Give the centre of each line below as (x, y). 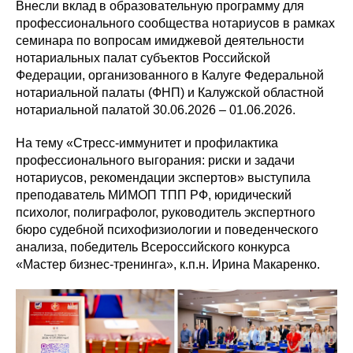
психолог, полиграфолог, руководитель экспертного (165, 212)
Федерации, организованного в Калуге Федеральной (170, 75)
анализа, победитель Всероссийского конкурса (153, 247)
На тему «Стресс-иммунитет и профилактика (147, 143)
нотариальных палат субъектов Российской (143, 58)
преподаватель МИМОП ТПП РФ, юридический (154, 195)
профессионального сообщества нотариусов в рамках (175, 23)
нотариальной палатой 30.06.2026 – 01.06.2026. (156, 110)
